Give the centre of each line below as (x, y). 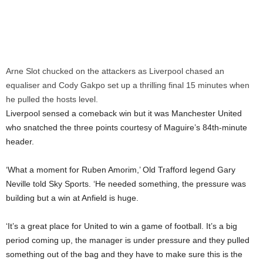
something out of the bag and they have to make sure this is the (124, 254)
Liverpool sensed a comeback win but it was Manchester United (124, 113)
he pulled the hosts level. (52, 99)
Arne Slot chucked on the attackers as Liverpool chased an (115, 71)
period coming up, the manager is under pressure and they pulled (128, 240)
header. (20, 141)
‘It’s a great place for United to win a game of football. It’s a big (122, 226)
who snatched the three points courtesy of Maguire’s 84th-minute (127, 127)
